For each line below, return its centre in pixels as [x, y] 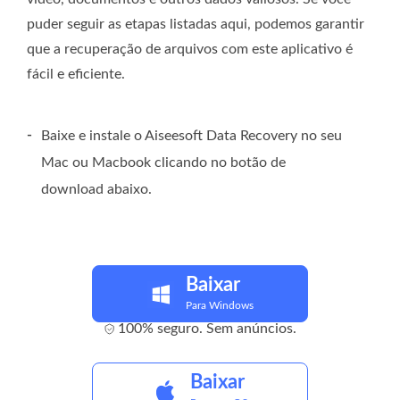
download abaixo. [96, 190]
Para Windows [219, 306]
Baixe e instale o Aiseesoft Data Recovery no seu [192, 136]
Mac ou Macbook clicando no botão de [163, 163]
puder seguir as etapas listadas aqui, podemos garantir [196, 25]
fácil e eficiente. [76, 75]
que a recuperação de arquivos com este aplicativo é [190, 50]
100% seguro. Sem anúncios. [207, 329]
